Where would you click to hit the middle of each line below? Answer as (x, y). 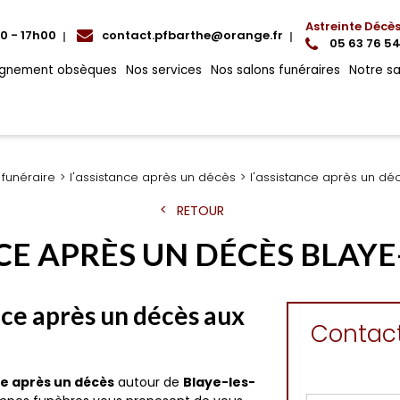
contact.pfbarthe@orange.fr (192, 35)
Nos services (164, 70)
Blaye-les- (219, 382)
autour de (149, 382)
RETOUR (200, 211)
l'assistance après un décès (153, 177)
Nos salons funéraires (275, 70)
